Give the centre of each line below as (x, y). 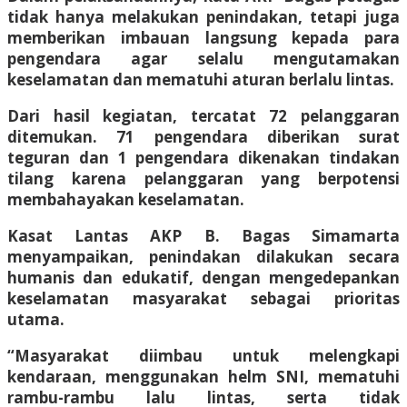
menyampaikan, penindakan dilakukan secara (203, 256)
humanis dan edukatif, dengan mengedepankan (203, 277)
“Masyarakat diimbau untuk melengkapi (203, 355)
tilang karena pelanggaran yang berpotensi (203, 178)
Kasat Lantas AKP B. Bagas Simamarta (203, 235)
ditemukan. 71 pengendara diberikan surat (203, 136)
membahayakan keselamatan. (126, 199)
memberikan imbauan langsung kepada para (203, 37)
